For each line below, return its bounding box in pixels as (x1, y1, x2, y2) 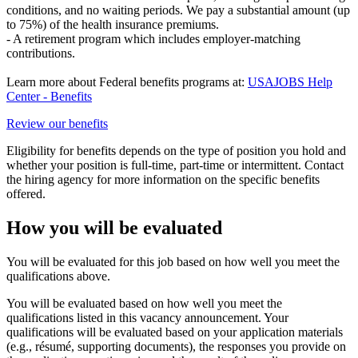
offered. (6, 186, 46, 201)
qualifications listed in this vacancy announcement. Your (6, 310, 288, 324)
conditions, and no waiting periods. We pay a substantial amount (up (6, 2, 350, 17)
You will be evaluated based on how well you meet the (6, 296, 282, 310)
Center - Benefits (6, 89, 92, 103)
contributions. (6, 46, 75, 60)
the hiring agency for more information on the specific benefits (6, 172, 320, 186)
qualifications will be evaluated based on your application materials (6, 324, 343, 339)
